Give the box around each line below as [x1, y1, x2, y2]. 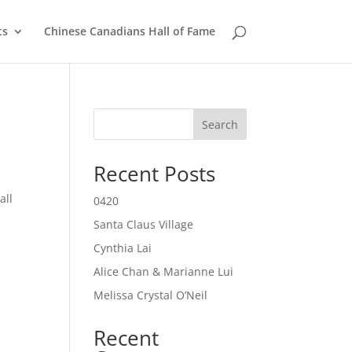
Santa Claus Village [93, 217, 194, 232]
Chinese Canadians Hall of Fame [43, 24, 215, 38]
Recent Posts [93, 159, 216, 188]
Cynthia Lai [93, 240, 152, 255]
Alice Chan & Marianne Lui [93, 264, 234, 279]
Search [201, 116, 238, 132]
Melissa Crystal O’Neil [93, 288, 208, 302]
